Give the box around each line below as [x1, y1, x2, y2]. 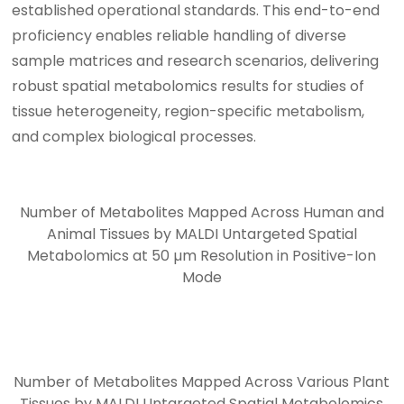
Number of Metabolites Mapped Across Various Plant [14, 371, 390, 392]
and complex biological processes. [12, 125, 257, 147]
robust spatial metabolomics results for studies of [12, 75, 365, 96]
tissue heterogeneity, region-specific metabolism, [12, 100, 365, 122]
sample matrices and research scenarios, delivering [12, 50, 380, 71]
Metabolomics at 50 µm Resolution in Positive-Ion [27, 244, 377, 266]
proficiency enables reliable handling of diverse [12, 24, 347, 46]
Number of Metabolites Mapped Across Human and [19, 201, 384, 223]
